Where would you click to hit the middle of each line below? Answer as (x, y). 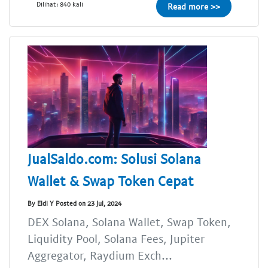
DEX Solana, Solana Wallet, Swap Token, (129, 221)
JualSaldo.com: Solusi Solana (114, 158)
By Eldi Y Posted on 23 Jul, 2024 (74, 203)
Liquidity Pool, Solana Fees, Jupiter (116, 238)
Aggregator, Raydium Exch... (100, 255)
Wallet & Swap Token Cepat (111, 180)
